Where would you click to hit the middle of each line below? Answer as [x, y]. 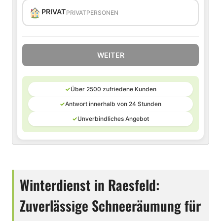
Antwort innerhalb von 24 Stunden [113, 104]
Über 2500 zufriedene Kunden [113, 89]
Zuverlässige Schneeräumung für [110, 205]
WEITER [110, 55]
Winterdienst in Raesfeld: [90, 185]
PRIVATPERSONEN [92, 13]
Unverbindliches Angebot [113, 119]
